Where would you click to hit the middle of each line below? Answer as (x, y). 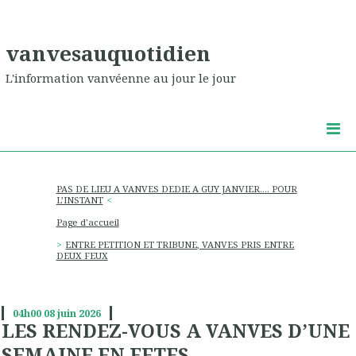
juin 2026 (79, 313)
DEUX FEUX (82, 256)
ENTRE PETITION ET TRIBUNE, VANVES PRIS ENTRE (180, 245)
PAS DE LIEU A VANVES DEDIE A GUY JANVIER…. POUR (176, 188)
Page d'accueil (87, 222)
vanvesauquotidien (108, 53)
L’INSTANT (79, 199)
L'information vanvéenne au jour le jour (121, 78)
